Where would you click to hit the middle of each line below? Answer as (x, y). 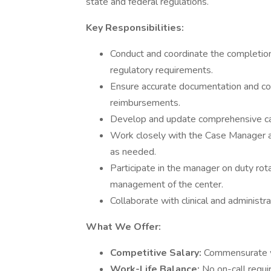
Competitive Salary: (157, 253)
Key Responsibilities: (135, 28)
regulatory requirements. (162, 70)
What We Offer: (123, 227)
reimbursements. (145, 103)
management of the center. (167, 184)
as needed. (133, 152)
